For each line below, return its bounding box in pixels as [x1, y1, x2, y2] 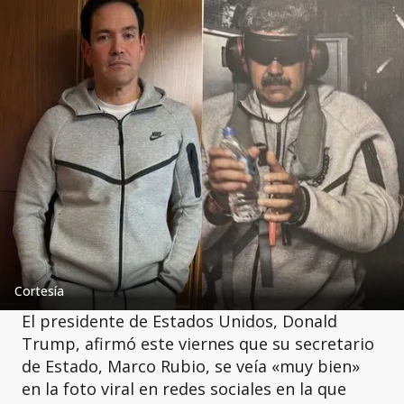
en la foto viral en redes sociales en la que [22, 377, 346, 399]
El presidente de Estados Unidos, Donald [22, 309, 337, 332]
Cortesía [14, 281, 64, 299]
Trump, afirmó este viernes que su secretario [22, 332, 374, 354]
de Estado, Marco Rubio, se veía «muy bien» [22, 354, 360, 377]
